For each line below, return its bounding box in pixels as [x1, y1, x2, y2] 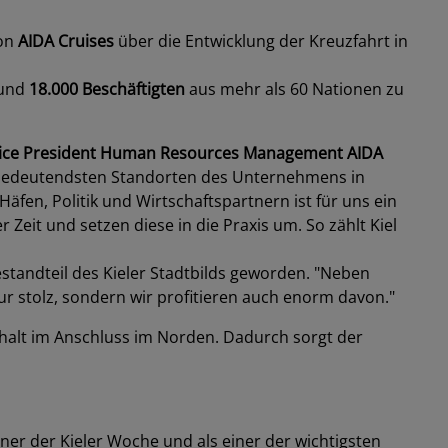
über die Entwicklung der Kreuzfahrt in [114, 30, 408, 52]
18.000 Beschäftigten [29, 78, 185, 100]
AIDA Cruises [18, 30, 114, 52]
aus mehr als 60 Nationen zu [185, 78, 404, 100]
